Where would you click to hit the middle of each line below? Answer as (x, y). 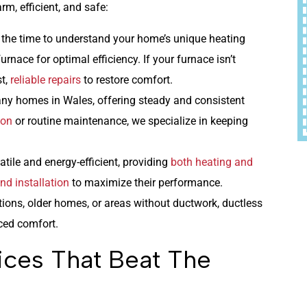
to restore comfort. (127, 79)
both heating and (212, 162)
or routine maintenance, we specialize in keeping (130, 121)
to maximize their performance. (146, 182)
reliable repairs (46, 79)
